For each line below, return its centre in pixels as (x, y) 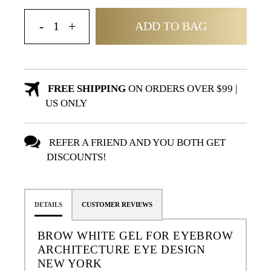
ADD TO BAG (171, 26)
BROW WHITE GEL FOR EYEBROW (135, 236)
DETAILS (48, 205)
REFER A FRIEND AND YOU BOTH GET (136, 143)
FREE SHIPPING (85, 89)
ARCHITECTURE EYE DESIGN (122, 250)
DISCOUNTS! (77, 157)
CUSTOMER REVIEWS (117, 205)
